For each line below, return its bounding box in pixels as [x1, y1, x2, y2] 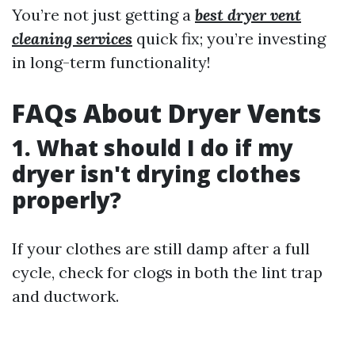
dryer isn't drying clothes [12, 158, 301, 189]
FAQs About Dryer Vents [12, 96, 321, 131]
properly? [12, 185, 121, 216]
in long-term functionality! [12, 52, 211, 73]
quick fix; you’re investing [132, 29, 326, 49]
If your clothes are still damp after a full [12, 239, 310, 259]
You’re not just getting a [12, 5, 195, 25]
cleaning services [12, 29, 132, 49]
